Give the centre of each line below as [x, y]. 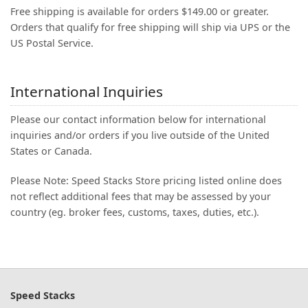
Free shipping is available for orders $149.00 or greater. [140, 11]
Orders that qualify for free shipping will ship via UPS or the [150, 27]
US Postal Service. [52, 43]
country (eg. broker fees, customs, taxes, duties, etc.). [135, 212]
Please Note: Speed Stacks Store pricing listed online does [146, 180]
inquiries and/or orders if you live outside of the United [140, 135]
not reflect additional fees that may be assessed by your [141, 196]
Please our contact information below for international [138, 119]
